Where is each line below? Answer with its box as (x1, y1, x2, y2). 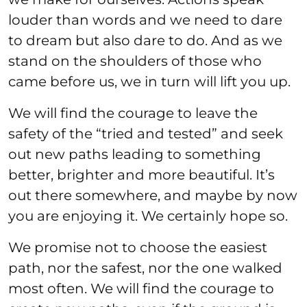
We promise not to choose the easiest (8, 238, 267, 256)
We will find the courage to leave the (8, 104, 258, 121)
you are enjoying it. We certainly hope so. (8, 207, 288, 224)
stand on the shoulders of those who (8, 52, 262, 69)
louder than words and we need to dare (8, 11, 282, 28)
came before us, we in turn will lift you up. (8, 73, 291, 90)
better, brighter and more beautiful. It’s (8, 166, 275, 183)
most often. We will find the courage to (8, 280, 274, 297)
